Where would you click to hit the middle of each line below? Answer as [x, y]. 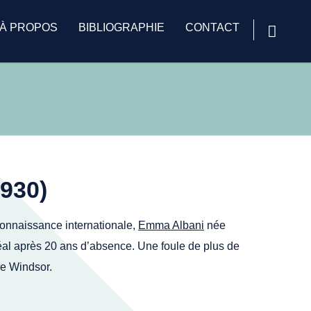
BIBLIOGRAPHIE [121, 27]
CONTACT [212, 27]
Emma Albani [171, 225]
